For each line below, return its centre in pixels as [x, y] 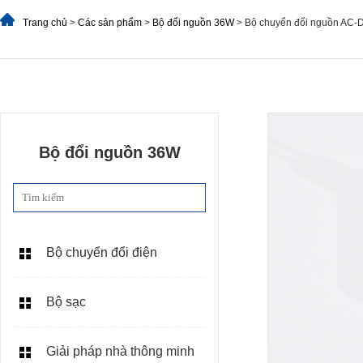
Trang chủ [45, 22]
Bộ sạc [66, 301]
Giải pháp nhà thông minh [120, 351]
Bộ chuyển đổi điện [102, 252]
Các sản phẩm [110, 22]
